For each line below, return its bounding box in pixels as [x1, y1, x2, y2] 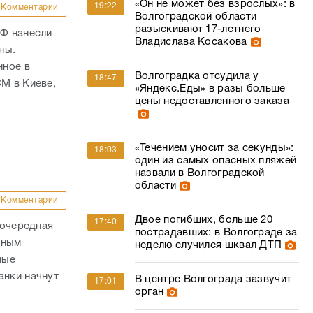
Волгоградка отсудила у [134, 71, 259, 81]
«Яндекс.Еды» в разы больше [134, 84, 286, 94]
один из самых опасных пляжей [134, 156, 297, 166]
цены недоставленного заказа [134, 96, 289, 106]
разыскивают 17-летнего [134, 24, 261, 34]
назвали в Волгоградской [134, 168, 265, 178]
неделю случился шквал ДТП [134, 240, 282, 250]
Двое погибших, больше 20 [134, 215, 273, 225]
